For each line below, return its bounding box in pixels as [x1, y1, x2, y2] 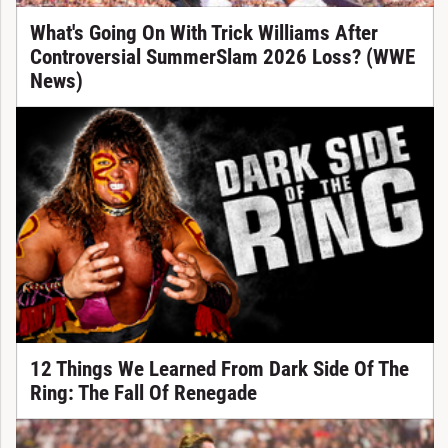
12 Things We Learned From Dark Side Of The [29, 357, 409, 382]
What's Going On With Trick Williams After [29, 21, 378, 46]
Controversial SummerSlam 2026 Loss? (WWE [29, 45, 415, 70]
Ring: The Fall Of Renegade [29, 381, 257, 406]
